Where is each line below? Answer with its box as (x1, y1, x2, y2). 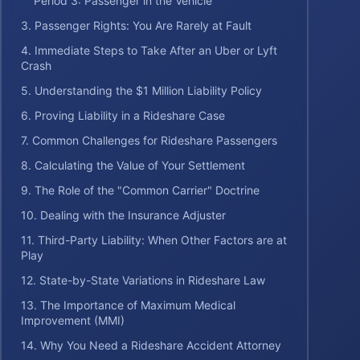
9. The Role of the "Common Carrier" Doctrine (21, 183, 260, 197)
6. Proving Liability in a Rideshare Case (21, 108, 225, 122)
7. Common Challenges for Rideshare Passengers (21, 133, 277, 147)
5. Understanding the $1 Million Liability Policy (21, 84, 262, 97)
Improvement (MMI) (21, 313, 125, 327)
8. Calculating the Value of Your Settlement (21, 158, 245, 172)
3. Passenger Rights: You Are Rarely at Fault (21, 18, 252, 32)
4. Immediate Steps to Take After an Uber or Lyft (21, 43, 277, 57)
